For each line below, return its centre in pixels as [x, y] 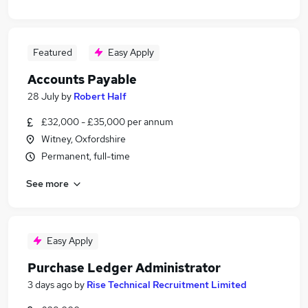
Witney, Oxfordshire [84, 139]
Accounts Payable [82, 79]
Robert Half [100, 96]
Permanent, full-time [86, 156]
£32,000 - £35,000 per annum [107, 122]
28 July [43, 96]
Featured [52, 52]
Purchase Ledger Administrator [124, 268]
